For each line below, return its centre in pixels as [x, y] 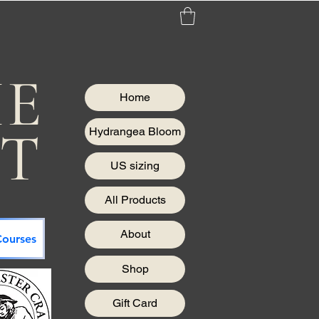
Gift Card [135, 303]
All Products [135, 200]
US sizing [135, 166]
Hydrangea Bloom [135, 132]
